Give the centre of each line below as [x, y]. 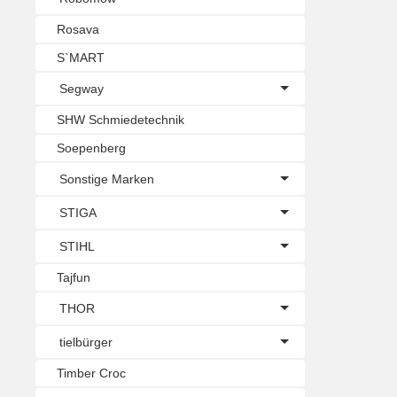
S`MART [81, 57]
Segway [82, 88]
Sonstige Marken [107, 179]
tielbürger [86, 342]
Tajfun [74, 277]
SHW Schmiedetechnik [121, 119]
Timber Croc [91, 373]
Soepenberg [91, 148]
